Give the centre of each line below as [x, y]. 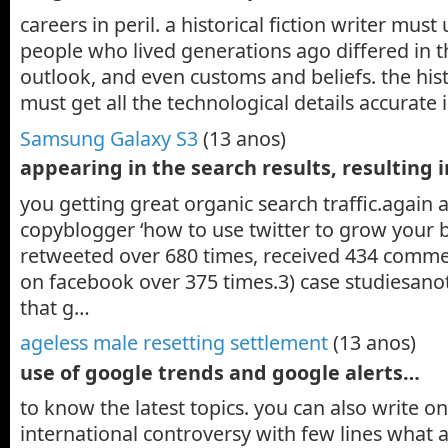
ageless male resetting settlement [174, 343]
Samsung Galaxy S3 [109, 138]
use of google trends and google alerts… [220, 372]
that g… [55, 307]
